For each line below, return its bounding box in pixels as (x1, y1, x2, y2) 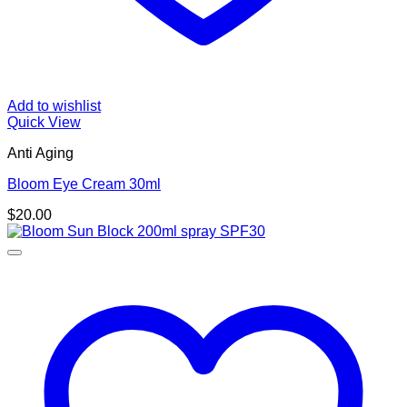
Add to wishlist (7, 97, 101, 114)
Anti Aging (7, 144, 74, 161)
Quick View (7, 114, 81, 130)
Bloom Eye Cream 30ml (7, 175, 161, 192)
